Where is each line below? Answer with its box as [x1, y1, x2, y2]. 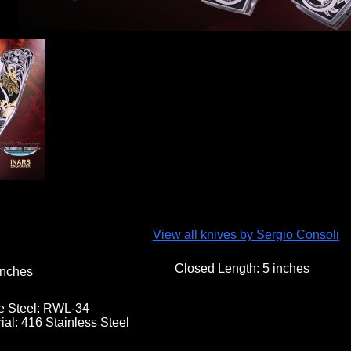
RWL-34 [42, 301, 89, 315]
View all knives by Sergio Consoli [152, 228, 339, 242]
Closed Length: [175, 262, 263, 276]
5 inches [262, 262, 310, 276]
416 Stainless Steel [21, 315, 130, 329]
